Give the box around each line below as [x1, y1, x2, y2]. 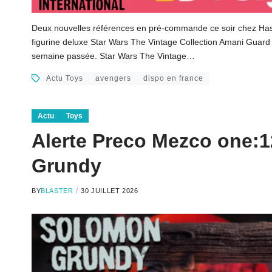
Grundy [32, 155, 101, 177]
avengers [95, 74, 131, 83]
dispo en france [143, 74, 203, 83]
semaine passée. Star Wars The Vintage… [32, 51, 195, 61]
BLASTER [41, 187, 73, 195]
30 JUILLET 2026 [81, 187, 138, 195]
